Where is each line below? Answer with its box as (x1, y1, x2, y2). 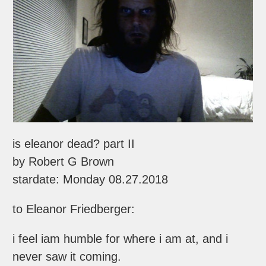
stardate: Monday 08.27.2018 (12, 173, 169, 186)
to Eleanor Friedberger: (12, 202, 135, 216)
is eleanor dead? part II (12, 137, 135, 151)
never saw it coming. (12, 250, 122, 264)
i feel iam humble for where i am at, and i (12, 232, 229, 246)
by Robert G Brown (12, 155, 115, 169)
